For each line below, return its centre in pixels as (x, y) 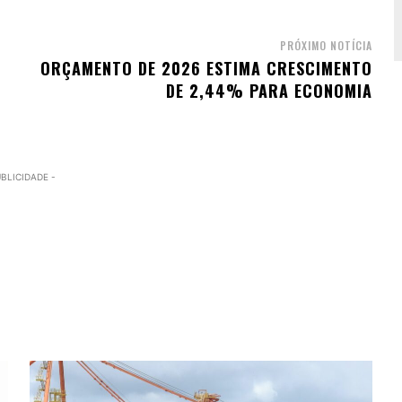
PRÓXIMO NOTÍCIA (326, 46)
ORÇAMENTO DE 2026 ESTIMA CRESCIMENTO (206, 69)
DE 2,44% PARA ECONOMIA (269, 91)
